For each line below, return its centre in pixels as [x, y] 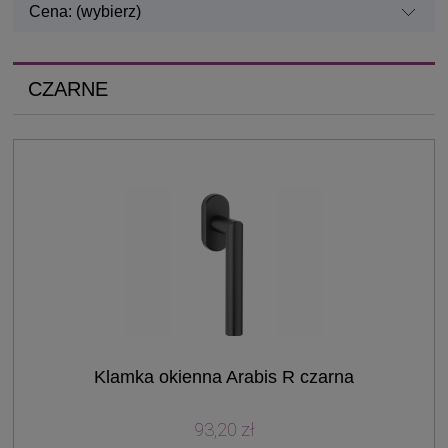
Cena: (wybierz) [84, 11]
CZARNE [67, 88]
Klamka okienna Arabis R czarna [224, 376]
